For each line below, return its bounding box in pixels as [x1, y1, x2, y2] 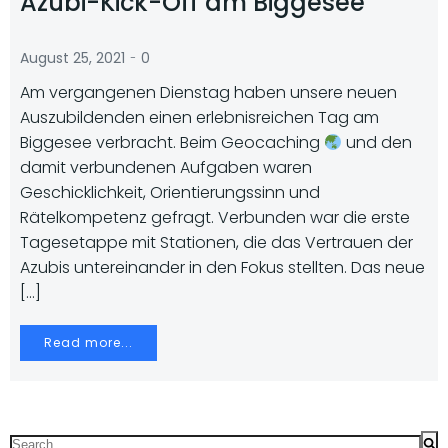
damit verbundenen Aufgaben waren [20, 156, 312, 179]
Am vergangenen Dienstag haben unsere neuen [20, 81, 397, 104]
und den [342, 131, 413, 154]
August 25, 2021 [20, 48, 125, 68]
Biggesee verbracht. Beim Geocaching [20, 131, 324, 154]
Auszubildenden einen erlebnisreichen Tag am [20, 106, 379, 129]
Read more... [44, 334, 133, 351]
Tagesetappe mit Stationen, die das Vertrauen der [20, 231, 413, 254]
